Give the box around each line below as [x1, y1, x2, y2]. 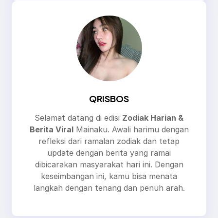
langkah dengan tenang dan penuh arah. [33, 182, 185, 193]
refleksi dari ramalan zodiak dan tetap [38, 136, 180, 146]
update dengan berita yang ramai [47, 147, 171, 158]
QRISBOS [89, 92, 129, 104]
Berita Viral [29, 124, 73, 134]
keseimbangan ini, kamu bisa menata [41, 171, 177, 181]
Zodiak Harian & [122, 112, 183, 123]
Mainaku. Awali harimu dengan [73, 124, 189, 134]
